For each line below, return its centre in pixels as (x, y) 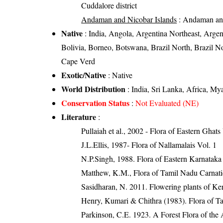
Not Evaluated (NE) (167, 103)
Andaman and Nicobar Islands (129, 19)
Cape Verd (78, 61)
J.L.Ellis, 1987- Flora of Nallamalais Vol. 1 (149, 144)
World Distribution (94, 89)
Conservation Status (96, 103)
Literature (79, 116)
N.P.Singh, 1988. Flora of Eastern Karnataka (152, 158)
